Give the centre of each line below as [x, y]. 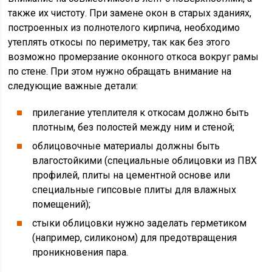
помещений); [62, 204]
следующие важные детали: [73, 86]
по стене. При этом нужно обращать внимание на [120, 71]
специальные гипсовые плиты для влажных [134, 190]
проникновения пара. [80, 252]
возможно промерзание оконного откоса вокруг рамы [134, 57]
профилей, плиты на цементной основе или [131, 175]
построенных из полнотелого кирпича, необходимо [124, 28]
